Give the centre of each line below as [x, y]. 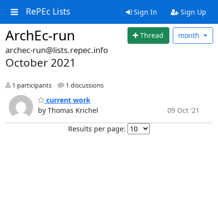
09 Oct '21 [183, 110]
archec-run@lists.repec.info [56, 50]
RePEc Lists [48, 11]
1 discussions [84, 85]
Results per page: [97, 129]
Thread [152, 36]
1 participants [31, 85]
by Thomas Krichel [68, 110]
